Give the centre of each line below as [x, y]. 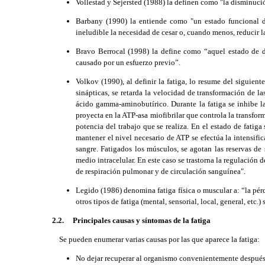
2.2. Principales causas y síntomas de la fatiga [131, 220]
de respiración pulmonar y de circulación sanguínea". [161, 171]
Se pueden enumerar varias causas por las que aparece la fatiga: [156, 239]
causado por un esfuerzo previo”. [128, 62]
